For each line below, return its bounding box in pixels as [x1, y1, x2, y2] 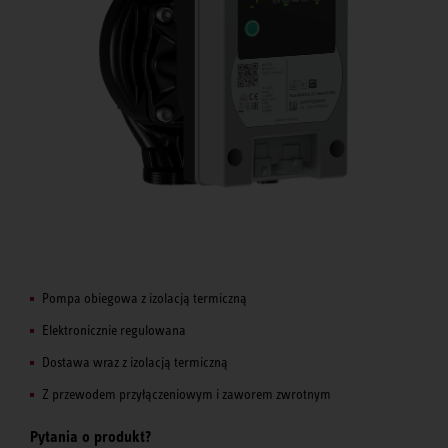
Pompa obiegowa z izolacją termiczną [42, 289, 247, 306]
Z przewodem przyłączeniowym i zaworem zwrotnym [42, 385, 331, 402]
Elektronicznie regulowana [42, 321, 186, 338]
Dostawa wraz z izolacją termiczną [42, 353, 228, 370]
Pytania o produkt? [30, 426, 151, 446]
